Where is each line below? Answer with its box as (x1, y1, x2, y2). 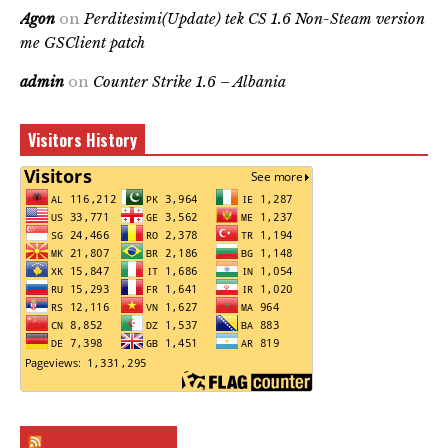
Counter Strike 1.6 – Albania (93, 73, 286, 92)
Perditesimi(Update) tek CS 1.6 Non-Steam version (84, 10, 425, 29)
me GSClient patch (20, 34, 145, 53)
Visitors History (28, 128, 137, 153)
